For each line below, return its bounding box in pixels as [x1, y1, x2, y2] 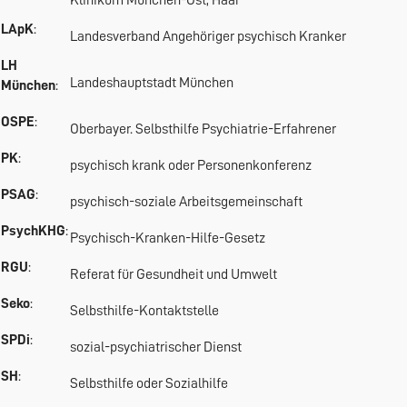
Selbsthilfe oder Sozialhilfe [70, 376, 228, 391]
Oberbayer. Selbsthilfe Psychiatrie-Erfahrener [70, 122, 336, 136]
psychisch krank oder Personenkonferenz [70, 158, 312, 173]
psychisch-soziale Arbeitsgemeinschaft [70, 194, 303, 209]
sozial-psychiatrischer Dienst [70, 340, 242, 354]
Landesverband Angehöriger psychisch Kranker [70, 29, 346, 44]
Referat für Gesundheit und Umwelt [70, 267, 277, 282]
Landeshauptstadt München [70, 75, 233, 90]
